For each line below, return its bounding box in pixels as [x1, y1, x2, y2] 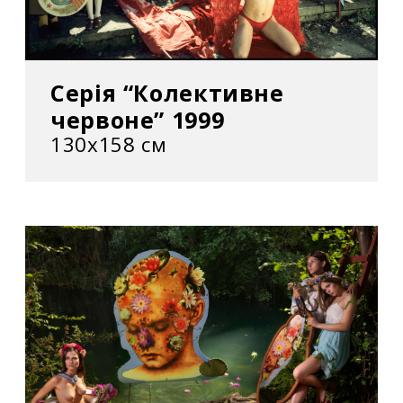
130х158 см [50, 130, 167, 159]
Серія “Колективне [50, 77, 284, 109]
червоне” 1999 [50, 104, 225, 136]
